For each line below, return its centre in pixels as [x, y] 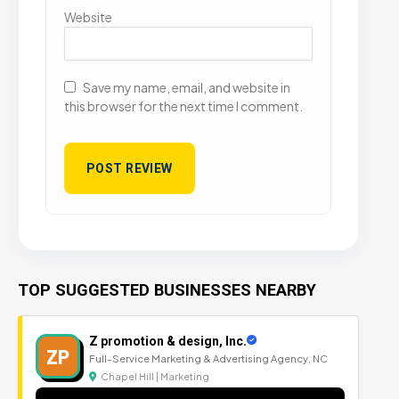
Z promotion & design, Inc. [168, 341]
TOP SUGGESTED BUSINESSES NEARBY [167, 290]
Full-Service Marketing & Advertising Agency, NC [208, 358]
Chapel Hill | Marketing [154, 376]
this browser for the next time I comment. [183, 106]
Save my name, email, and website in [187, 87]
